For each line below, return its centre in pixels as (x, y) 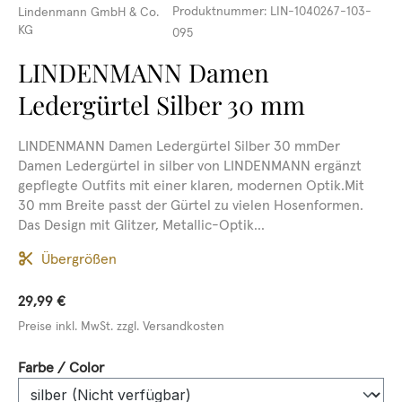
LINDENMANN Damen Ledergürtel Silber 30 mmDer (179, 145)
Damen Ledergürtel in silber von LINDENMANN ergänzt (190, 165)
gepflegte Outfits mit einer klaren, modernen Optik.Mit (191, 185)
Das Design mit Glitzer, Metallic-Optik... (141, 224)
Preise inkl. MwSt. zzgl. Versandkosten (121, 326)
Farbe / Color (61, 367)
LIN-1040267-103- (320, 11)
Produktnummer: (221, 11)
